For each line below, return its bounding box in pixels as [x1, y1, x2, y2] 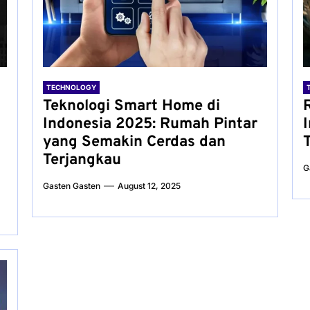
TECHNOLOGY [46, 83, 96, 91]
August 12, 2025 [117, 181, 181, 191]
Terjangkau [42, 151, 121, 170]
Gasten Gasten [42, 181, 100, 191]
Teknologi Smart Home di [42, 97, 220, 116]
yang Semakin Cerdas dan [42, 133, 226, 152]
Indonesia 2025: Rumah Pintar [42, 115, 257, 134]
